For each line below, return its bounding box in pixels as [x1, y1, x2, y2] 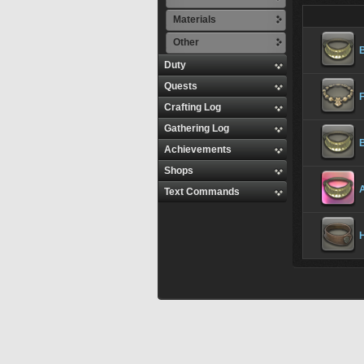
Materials [173, 14, 216, 25]
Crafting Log [164, 102, 221, 113]
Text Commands [164, 186, 240, 197]
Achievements [164, 144, 232, 155]
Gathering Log [164, 123, 229, 134]
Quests [164, 80, 197, 92]
